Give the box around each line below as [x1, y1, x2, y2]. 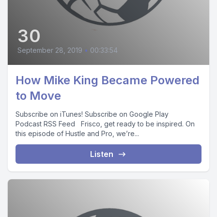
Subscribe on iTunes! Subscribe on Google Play [15, 110, 169, 118]
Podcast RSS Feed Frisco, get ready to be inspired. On [15, 120, 195, 128]
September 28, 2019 [17, 46, 82, 54]
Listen [90, 149, 113, 159]
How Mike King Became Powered [15, 73, 200, 87]
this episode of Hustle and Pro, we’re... [15, 129, 139, 138]
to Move [15, 89, 61, 103]
